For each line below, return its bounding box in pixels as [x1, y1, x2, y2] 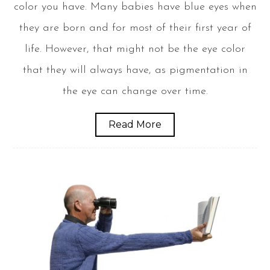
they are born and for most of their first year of [19, 22, 251, 34]
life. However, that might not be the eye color [25, 43, 245, 55]
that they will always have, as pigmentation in [22, 64, 248, 76]
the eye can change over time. [62, 85, 208, 97]
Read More [108, 118, 162, 130]
